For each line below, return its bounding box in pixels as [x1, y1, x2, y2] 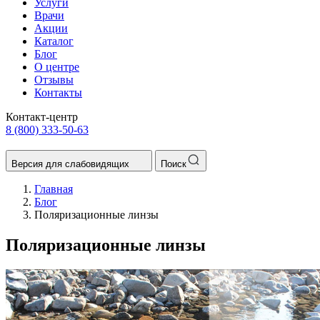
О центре [34, 61, 79, 73]
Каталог [34, 35, 74, 47]
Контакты [34, 86, 82, 99]
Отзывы [34, 74, 74, 86]
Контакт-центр [6, 111, 78, 123]
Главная [34, 183, 73, 195]
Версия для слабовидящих [11, 159, 129, 169]
